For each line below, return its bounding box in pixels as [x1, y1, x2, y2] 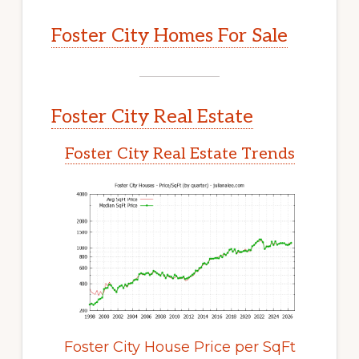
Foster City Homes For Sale [50, 24, 288, 48]
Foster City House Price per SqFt [63, 338, 296, 357]
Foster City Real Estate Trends [64, 144, 295, 164]
